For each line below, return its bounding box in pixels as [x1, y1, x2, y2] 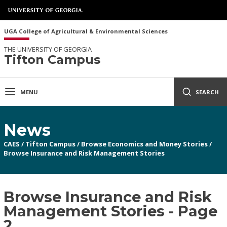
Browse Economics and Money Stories [81, 139, 208, 148]
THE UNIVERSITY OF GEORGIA [4, 45, 92, 54]
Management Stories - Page [4, 202, 218, 220]
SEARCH [196, 88, 219, 96]
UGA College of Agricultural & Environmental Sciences [4, 27, 168, 35]
